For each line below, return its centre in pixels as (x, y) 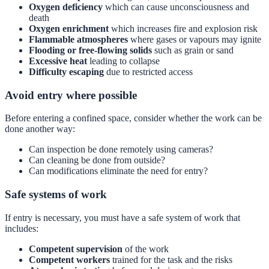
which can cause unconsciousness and (176, 7)
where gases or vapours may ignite (195, 39)
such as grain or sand (193, 50)
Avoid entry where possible (71, 95)
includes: (22, 228)
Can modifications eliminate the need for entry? (118, 171)
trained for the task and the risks (171, 259)
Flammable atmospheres (78, 39)
